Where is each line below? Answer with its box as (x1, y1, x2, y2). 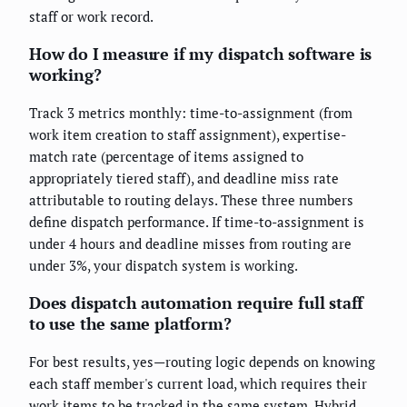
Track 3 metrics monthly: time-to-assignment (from (29, 103, 352, 122)
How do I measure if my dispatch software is (29, 42, 372, 65)
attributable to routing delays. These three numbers (29, 190, 353, 209)
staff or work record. (29, 6, 154, 25)
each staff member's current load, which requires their (29, 373, 367, 392)
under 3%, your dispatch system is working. (29, 255, 298, 274)
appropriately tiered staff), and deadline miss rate (29, 168, 339, 187)
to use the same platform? (29, 312, 232, 334)
